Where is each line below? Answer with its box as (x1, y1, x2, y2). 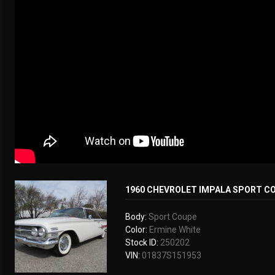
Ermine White (147, 224, 201, 234)
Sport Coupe (147, 211, 197, 222)
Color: (125, 224, 147, 234)
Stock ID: (125, 237, 158, 247)
